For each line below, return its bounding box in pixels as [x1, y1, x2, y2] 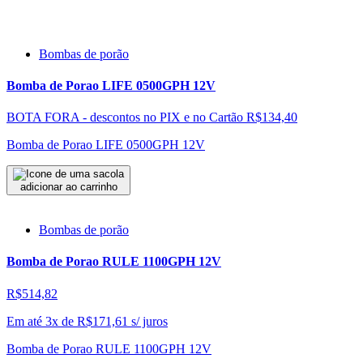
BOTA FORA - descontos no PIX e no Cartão [6, 110, 243, 125]
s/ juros [131, 314, 168, 328]
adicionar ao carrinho [19, 181, 117, 194]
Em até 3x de [6, 314, 74, 328]
